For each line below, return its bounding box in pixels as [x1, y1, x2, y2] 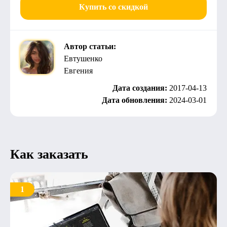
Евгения [64, 66, 93, 75]
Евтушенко [64, 54, 102, 63]
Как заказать [10, 147, 88, 162]
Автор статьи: [64, 42, 116, 51]
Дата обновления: [102, 96, 169, 104]
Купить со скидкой [79, 3, 148, 11]
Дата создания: [112, 84, 169, 92]
